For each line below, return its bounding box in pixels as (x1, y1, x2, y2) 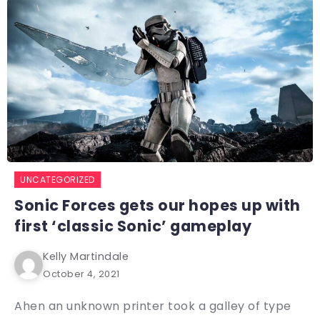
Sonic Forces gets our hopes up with (14, 195, 301, 216)
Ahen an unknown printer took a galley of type (14, 298, 291, 315)
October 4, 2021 (43, 268, 120, 281)
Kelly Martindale (43, 249, 129, 264)
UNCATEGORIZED (20, 174, 95, 186)
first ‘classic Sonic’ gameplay (14, 216, 251, 237)
